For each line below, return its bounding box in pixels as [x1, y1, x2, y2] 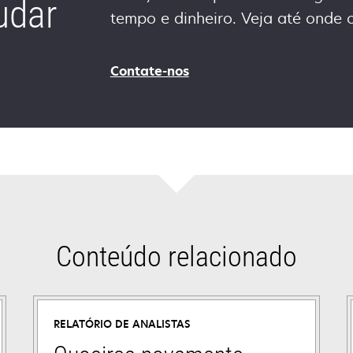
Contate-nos [110, 62, 189, 80]
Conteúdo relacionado [55, 240, 297, 274]
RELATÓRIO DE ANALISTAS [53, 317, 191, 332]
